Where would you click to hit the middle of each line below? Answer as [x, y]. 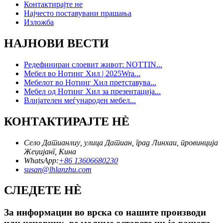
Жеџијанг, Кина [50, 151]
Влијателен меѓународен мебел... [80, 100]
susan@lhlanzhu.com [58, 169]
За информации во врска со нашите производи [105, 213]
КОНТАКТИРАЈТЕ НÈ [67, 121]
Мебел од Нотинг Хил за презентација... [92, 91]
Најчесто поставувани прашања [78, 13]
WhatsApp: [41, 160]
